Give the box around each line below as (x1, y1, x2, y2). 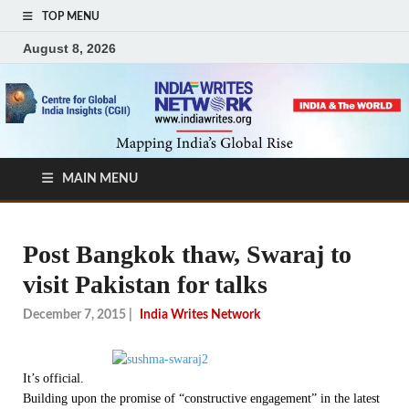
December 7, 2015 (23, 308, 126, 321)
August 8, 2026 (23, 40, 116, 56)
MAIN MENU (62, 173, 138, 186)
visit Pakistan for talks (23, 270, 267, 299)
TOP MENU (42, 11, 100, 22)
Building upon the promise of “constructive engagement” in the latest (23, 391, 380, 405)
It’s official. (23, 371, 84, 385)
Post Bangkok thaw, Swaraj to (23, 240, 351, 269)
